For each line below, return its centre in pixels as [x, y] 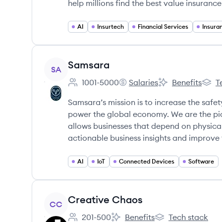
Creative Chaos [105, 199]
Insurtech [111, 27]
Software [201, 161]
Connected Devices [147, 161]
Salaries [143, 82]
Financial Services [163, 27]
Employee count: [98, 87]
